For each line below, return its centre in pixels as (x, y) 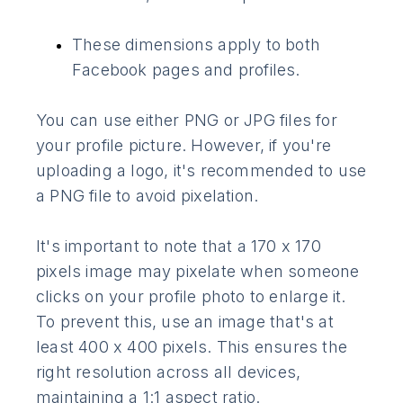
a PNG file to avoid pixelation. (148, 195)
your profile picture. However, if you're (184, 145)
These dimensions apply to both (196, 44)
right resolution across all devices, (169, 372)
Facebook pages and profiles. (186, 69)
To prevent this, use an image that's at (185, 321)
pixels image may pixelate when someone (198, 271)
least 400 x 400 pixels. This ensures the (192, 346)
